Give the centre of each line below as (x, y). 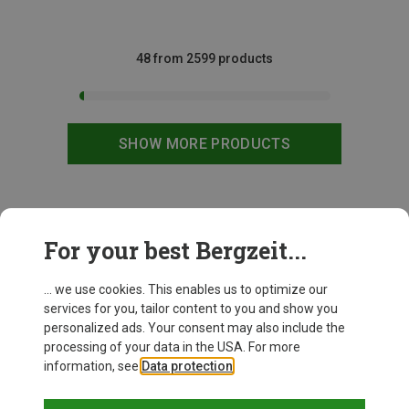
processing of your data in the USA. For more (172, 347)
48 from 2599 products (204, 58)
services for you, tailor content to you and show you (191, 309)
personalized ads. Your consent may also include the (194, 328)
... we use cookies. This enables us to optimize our (186, 289)
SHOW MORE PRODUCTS (204, 143)
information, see (93, 366)
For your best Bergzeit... (175, 251)
